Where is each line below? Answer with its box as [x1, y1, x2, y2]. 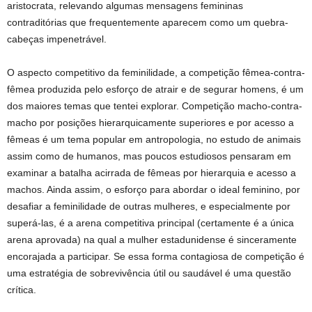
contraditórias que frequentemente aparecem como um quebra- [7, 17, 288, 29]
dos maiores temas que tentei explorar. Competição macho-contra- [7, 100, 302, 112]
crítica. [7, 284, 36, 296]
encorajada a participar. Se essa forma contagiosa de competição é [7, 251, 304, 263]
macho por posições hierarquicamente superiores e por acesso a [7, 117, 294, 129]
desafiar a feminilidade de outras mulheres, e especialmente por [7, 201, 290, 212]
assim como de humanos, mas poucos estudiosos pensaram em [7, 150, 291, 162]
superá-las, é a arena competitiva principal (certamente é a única [7, 217, 294, 229]
